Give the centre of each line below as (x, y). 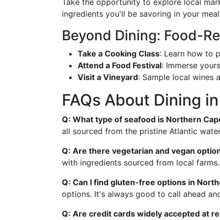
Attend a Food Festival (120, 65)
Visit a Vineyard (108, 77)
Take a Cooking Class (119, 54)
